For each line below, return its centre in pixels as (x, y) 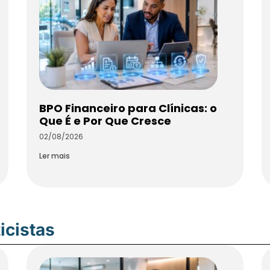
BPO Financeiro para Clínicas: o (128, 108)
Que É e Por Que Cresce (105, 121)
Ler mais (55, 156)
